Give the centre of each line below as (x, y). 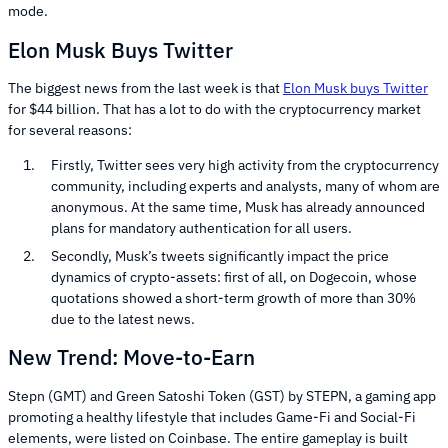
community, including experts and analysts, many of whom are (245, 186)
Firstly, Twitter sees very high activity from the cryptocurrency (245, 165)
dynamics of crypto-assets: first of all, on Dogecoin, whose (234, 277)
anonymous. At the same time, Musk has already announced (238, 207)
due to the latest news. (124, 319)
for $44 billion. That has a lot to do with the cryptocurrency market (214, 109)
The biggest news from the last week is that (145, 88)
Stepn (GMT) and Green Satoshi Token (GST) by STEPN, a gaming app (222, 395)
